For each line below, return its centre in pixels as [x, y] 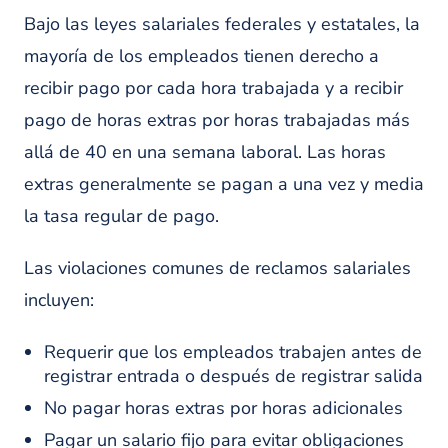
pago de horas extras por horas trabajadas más [217, 120]
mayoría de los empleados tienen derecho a [201, 56]
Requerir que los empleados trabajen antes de [233, 352]
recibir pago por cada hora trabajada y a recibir [213, 88]
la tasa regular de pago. [121, 216]
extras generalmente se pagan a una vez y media [224, 184]
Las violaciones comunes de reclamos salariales [217, 268]
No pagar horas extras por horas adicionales [223, 408]
